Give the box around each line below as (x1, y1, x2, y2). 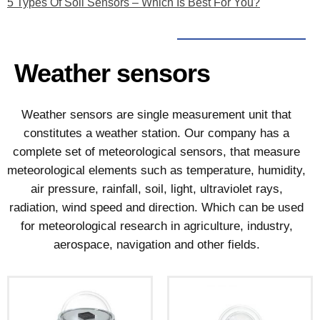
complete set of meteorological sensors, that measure (13, 145, 300, 159)
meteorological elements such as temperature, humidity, (7, 164, 306, 178)
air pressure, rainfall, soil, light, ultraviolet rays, (30, 182, 283, 196)
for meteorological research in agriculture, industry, (20, 219, 293, 234)
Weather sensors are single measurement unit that (21, 108, 291, 122)
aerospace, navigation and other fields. (53, 238, 260, 252)
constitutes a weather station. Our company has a (24, 126, 289, 141)
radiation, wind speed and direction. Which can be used (9, 201, 304, 215)
